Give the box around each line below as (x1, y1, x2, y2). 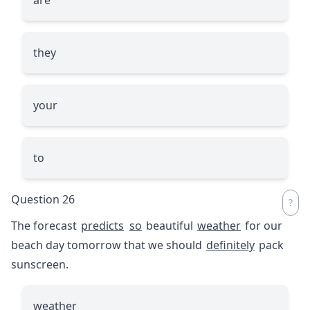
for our (242, 217, 282, 233)
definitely (206, 237, 255, 253)
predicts (81, 217, 124, 233)
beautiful (143, 217, 196, 233)
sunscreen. (11, 256, 69, 272)
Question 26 (11, 191, 75, 207)
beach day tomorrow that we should (11, 237, 205, 253)
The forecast (11, 217, 80, 233)
